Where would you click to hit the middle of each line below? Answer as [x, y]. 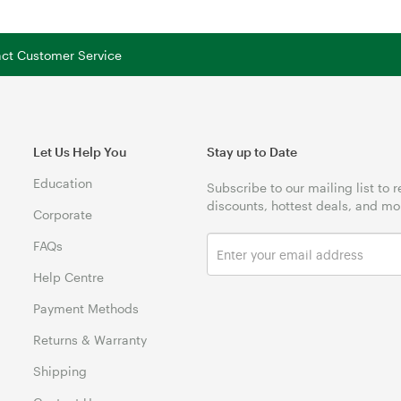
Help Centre [69, 277]
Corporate [63, 214]
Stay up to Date [252, 151]
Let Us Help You [80, 151]
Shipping [60, 371]
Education [63, 183]
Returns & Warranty [90, 339]
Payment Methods [86, 308]
